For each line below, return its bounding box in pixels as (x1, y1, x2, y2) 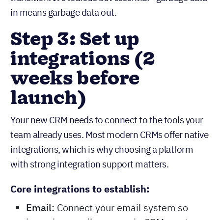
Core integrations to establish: (10, 182, 150, 196)
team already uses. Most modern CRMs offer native (10, 129, 208, 141)
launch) (10, 85, 86, 112)
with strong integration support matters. (10, 158, 168, 170)
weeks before (10, 66, 139, 93)
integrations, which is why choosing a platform (10, 143, 193, 156)
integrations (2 (10, 46, 155, 73)
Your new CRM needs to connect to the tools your (10, 114, 203, 126)
